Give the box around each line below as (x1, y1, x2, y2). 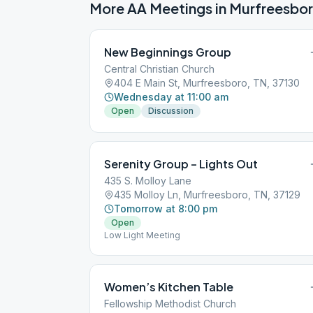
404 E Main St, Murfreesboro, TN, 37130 (114, 77, 300, 89)
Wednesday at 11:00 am (114, 91, 228, 103)
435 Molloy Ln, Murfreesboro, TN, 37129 (114, 189, 300, 201)
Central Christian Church (104, 63, 214, 75)
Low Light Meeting (104, 230, 180, 240)
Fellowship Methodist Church (104, 298, 236, 310)
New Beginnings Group (104, 45, 231, 59)
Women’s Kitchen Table (104, 279, 233, 294)
